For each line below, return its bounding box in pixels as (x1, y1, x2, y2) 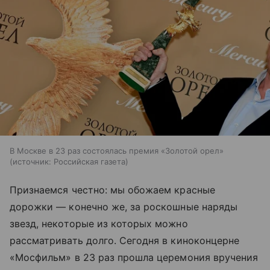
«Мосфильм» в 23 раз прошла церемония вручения (10, 251, 259, 264)
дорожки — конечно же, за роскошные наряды (10, 201, 237, 213)
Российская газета (54, 157, 125, 167)
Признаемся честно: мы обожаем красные (10, 184, 215, 196)
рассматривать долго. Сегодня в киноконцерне (10, 234, 240, 247)
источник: (13, 157, 51, 167)
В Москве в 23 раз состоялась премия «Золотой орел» (10, 146, 224, 156)
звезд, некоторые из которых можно (10, 218, 188, 230)
